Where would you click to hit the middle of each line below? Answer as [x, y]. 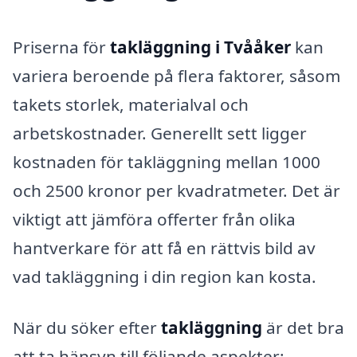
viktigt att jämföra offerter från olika [154, 220]
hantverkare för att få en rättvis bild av [164, 248]
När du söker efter [87, 327]
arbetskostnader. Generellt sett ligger [160, 133]
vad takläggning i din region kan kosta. [165, 277]
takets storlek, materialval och [131, 105]
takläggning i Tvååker [200, 47]
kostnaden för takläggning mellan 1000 [167, 162]
